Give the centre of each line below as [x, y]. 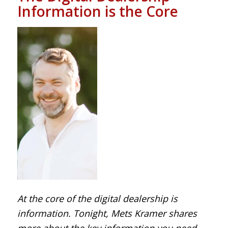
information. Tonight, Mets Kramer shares [107, 213]
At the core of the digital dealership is [97, 198]
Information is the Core [97, 11]
